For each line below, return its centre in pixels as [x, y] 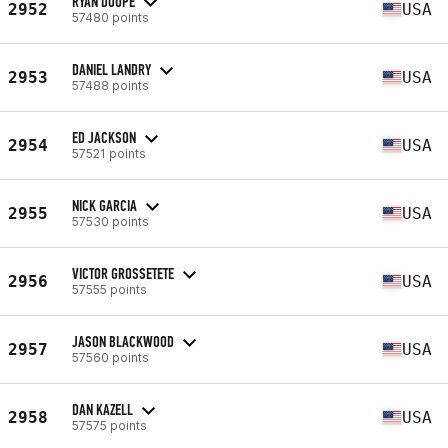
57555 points [109, 289]
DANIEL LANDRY [111, 69]
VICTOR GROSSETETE [123, 273]
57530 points [110, 221]
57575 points [109, 425]
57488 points [110, 85]
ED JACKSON [104, 137]
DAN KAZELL [102, 409]
